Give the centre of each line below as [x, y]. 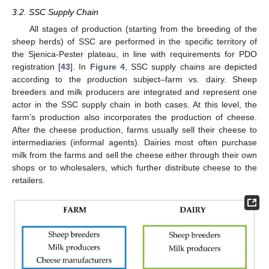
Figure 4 [107, 66]
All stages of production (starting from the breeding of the [143, 29]
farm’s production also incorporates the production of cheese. [134, 117]
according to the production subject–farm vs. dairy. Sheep [134, 79]
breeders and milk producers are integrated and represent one [134, 92]
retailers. [29, 180]
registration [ [37, 66]
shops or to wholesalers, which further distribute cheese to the [134, 167]
